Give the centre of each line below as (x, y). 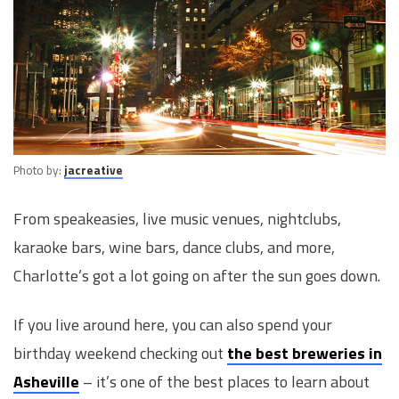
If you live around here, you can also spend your (173, 325)
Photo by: (39, 170)
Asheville (46, 382)
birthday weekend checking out (120, 354)
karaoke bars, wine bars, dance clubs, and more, (174, 247)
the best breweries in (305, 354)
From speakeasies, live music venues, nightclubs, (177, 218)
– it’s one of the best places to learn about (224, 382)
